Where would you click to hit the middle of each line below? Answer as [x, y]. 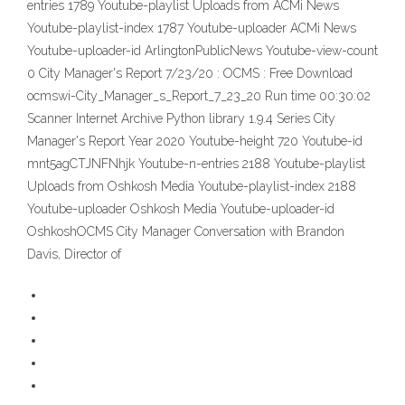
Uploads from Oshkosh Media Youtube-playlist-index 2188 [192, 187]
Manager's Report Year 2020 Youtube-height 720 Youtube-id [195, 141]
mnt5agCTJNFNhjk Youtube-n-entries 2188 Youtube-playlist [196, 164]
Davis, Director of [74, 254]
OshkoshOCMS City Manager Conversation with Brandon [186, 232]
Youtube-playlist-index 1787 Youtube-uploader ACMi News [192, 28]
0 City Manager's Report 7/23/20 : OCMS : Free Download [190, 74]
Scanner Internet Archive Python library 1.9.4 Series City [181, 119]
